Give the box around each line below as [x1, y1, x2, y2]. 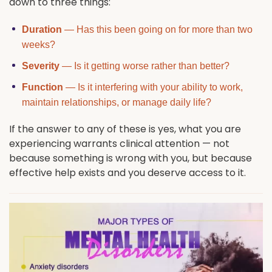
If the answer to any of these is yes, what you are [9, 122, 241, 137]
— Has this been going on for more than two [61, 24, 253, 35]
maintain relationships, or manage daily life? [21, 97, 211, 107]
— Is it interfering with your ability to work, [63, 81, 243, 92]
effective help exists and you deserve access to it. [9, 166, 246, 180]
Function [21, 81, 63, 92]
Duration [21, 24, 62, 35]
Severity [21, 60, 59, 71]
